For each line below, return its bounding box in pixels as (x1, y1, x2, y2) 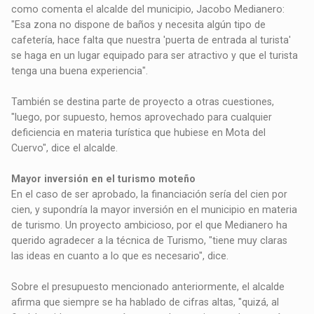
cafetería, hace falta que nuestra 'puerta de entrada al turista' (11, 34, 292, 46)
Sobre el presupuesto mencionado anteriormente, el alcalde (11, 281, 285, 293)
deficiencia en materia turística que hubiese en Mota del (11, 127, 266, 139)
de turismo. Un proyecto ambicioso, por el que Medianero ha (11, 219, 288, 231)
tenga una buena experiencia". (11, 65, 149, 77)
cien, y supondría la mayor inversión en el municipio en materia (11, 204, 298, 216)
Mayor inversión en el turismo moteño (11, 173, 196, 185)
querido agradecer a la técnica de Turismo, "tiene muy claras (11, 235, 288, 247)
